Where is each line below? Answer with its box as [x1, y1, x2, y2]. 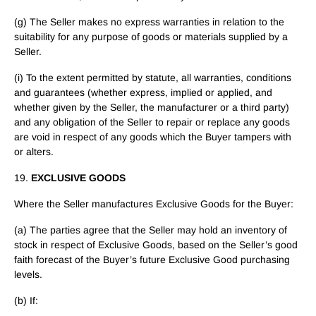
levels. [14, 269, 42, 280]
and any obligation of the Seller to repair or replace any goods [14, 116, 290, 128]
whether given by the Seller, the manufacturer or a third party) [14, 102, 289, 113]
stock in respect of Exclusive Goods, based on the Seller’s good [14, 239, 298, 250]
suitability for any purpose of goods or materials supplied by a [14, 31, 288, 42]
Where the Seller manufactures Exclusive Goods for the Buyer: [14, 198, 293, 209]
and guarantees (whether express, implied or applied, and [14, 87, 272, 98]
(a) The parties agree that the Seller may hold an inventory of [14, 224, 287, 236]
